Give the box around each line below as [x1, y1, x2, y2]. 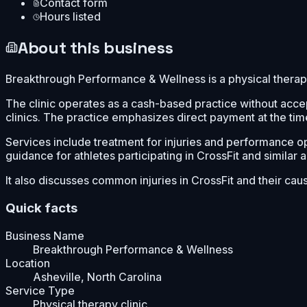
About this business [18, 37, 173, 59]
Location [5, 256, 50, 270]
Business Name [5, 228, 84, 243]
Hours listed [40, 10, 101, 24]
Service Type [5, 283, 75, 297]
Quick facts [5, 199, 77, 216]
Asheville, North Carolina [33, 269, 162, 284]
